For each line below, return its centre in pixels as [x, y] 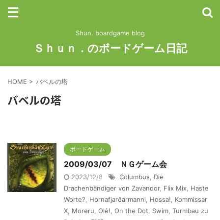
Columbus [135, 177]
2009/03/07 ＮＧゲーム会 [115, 164]
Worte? [75, 199]
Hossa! [160, 199]
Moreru [83, 211]
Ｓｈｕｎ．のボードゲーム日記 [110, 48]
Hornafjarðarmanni [118, 199]
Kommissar [191, 199]
